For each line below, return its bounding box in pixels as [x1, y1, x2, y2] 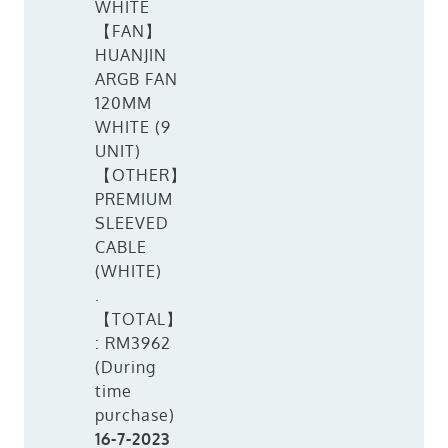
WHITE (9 [95, 117, 172, 137]
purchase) [95, 405, 176, 425]
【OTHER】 [95, 165, 188, 185]
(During [95, 357, 157, 377]
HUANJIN [95, 45, 168, 65]
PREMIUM [95, 189, 174, 209]
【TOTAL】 [95, 309, 184, 329]
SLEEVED [95, 213, 170, 233]
